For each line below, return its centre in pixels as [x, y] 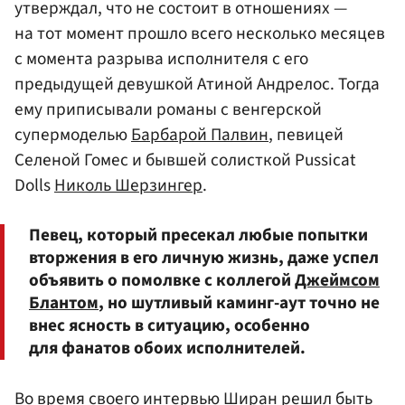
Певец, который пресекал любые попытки [198, 235]
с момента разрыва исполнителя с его [161, 59]
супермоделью [73, 135]
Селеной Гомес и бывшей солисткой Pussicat [185, 160]
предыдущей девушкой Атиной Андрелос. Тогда [197, 85]
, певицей [306, 135]
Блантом [64, 302]
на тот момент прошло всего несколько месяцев [200, 34]
